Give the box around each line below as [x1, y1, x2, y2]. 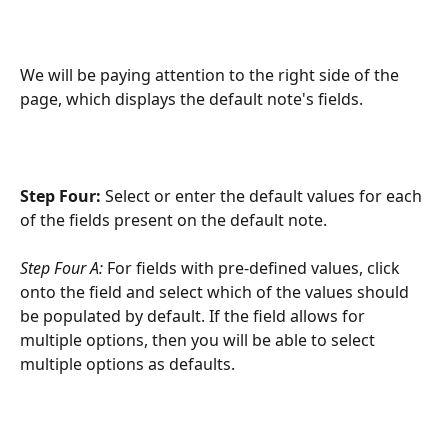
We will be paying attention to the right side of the [20, 63, 403, 86]
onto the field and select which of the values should [20, 281, 413, 304]
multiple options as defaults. [20, 353, 235, 376]
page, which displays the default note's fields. [20, 87, 363, 110]
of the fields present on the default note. [20, 208, 327, 231]
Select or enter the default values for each [101, 184, 426, 207]
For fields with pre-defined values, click [107, 257, 404, 280]
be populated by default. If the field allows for [20, 305, 369, 328]
